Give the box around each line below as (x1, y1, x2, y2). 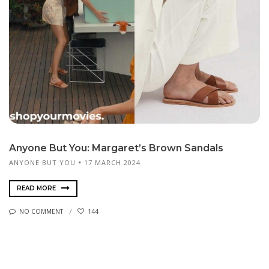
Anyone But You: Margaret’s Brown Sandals (9, 142, 223, 154)
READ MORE (17, 184, 58, 192)
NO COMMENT (19, 207, 63, 216)
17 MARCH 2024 (84, 157, 141, 167)
